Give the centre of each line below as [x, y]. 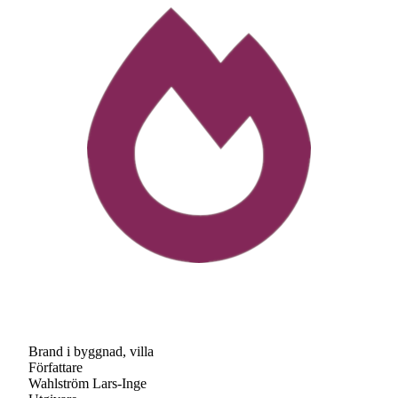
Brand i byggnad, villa [91, 351]
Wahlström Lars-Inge [88, 383]
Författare [56, 367]
